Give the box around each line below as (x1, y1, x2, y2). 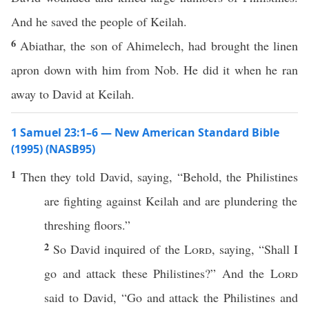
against (102, 192, 146, 209)
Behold (182, 168, 219, 185)
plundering (224, 192, 278, 209)
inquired (104, 241, 146, 257)
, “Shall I (250, 241, 299, 257)
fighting (63, 192, 102, 209)
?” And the (205, 265, 271, 281)
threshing (44, 217, 90, 233)
